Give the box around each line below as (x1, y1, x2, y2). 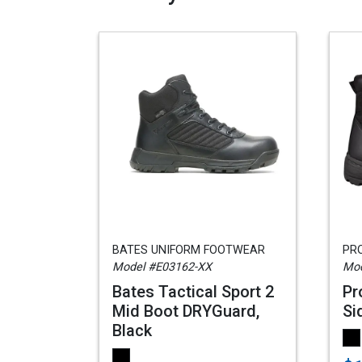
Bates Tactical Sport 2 (112, 282, 274, 301)
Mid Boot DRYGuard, (112, 301, 259, 321)
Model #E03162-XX (112, 260, 212, 274)
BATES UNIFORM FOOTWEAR (112, 243, 265, 257)
